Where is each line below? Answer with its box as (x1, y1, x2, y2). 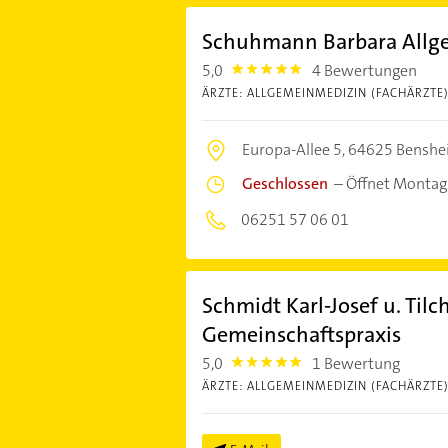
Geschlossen (241, 172, 328, 194)
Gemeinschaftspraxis (201, 319, 401, 349)
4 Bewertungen (312, 59, 418, 81)
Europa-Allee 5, (241, 138, 348, 160)
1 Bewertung (312, 352, 401, 374)
